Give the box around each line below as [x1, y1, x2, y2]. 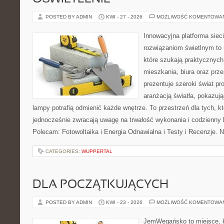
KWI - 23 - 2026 [106, 199, 142, 205]
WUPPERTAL [81, 148, 112, 154]
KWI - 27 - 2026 [106, 14, 142, 19]
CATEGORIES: [45, 148, 81, 154]
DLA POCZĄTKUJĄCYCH [32, 179, 168, 190]
